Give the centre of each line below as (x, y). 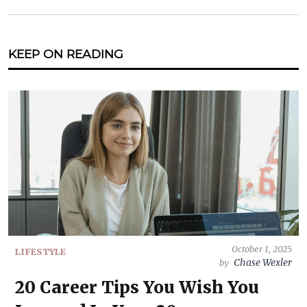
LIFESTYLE (40, 251)
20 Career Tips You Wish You (137, 287)
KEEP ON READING (66, 54)
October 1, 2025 (262, 249)
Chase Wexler (263, 262)
